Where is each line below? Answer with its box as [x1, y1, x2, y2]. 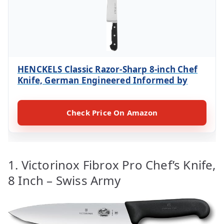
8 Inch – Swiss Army [8, 171, 120, 188]
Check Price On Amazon [66, 107, 158, 117]
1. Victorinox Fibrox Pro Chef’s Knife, [8, 156, 216, 173]
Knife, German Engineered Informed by [17, 74, 188, 86]
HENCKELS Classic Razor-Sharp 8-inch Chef [17, 63, 198, 75]
